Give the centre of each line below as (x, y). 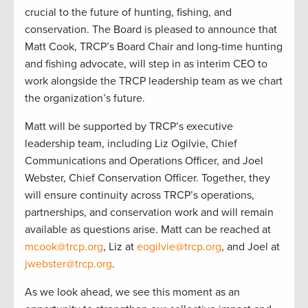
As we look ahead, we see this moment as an (132, 292)
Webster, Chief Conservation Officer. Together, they (147, 178)
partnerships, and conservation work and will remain (149, 212)
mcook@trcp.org (64, 246)
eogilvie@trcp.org (179, 246)
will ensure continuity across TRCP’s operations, (140, 195)
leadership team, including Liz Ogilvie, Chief (131, 143)
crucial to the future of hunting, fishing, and (128, 12)
